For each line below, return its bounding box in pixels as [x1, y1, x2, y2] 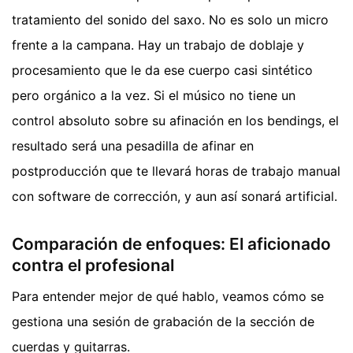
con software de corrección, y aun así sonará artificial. [12, 188, 337, 204]
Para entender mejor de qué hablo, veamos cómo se [12, 288, 324, 305]
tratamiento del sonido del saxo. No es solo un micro [12, 11, 329, 28]
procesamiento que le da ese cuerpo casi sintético [12, 61, 313, 78]
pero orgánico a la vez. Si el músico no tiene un [12, 87, 295, 103]
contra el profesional [12, 255, 174, 275]
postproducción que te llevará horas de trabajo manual [12, 162, 340, 179]
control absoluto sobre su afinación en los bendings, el [12, 112, 339, 128]
